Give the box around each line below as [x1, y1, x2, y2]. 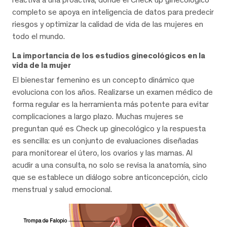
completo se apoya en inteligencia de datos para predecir [12, 7, 214, 17]
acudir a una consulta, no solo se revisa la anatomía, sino [12, 160, 207, 170]
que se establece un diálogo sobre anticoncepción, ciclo [12, 172, 208, 182]
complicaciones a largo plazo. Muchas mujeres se [12, 111, 183, 121]
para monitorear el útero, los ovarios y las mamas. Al [12, 147, 193, 158]
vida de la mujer [12, 60, 71, 70]
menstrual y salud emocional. [12, 184, 112, 194]
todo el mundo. [12, 31, 65, 41]
